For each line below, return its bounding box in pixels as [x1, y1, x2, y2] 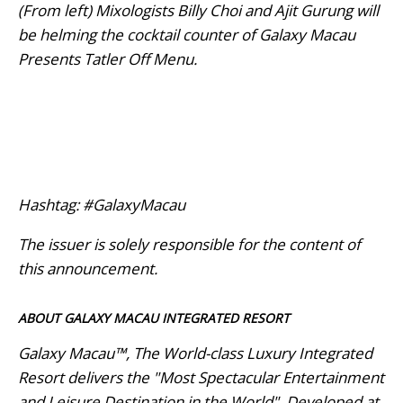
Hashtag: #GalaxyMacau [18, 193, 185, 215]
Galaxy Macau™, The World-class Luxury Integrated [18, 342, 372, 363]
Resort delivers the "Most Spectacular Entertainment [18, 366, 384, 388]
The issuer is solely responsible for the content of [18, 233, 361, 255]
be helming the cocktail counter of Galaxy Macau [18, 23, 355, 45]
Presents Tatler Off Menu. [18, 48, 197, 69]
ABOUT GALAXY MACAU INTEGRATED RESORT [18, 309, 290, 327]
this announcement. [18, 257, 157, 279]
